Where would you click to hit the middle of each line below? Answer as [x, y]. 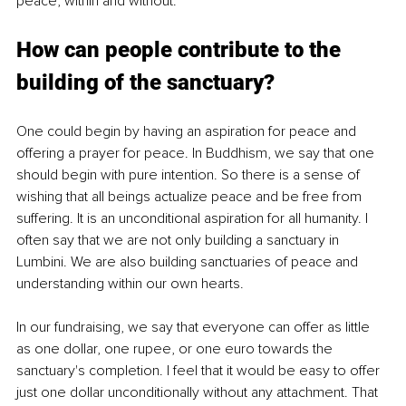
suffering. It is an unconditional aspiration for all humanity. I [194, 218]
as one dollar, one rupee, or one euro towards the [176, 348]
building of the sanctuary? [145, 82]
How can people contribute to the [181, 49]
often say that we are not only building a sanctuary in [179, 240]
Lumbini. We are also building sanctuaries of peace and [189, 261]
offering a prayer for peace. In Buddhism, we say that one [197, 153]
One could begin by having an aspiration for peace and [188, 131]
